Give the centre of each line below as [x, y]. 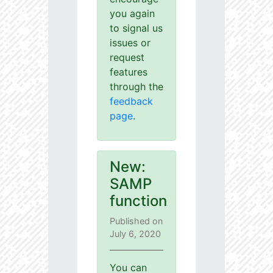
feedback [131, 101]
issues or [130, 43]
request [127, 58]
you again [132, 14]
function [138, 201]
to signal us [136, 28]
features [129, 72]
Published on [136, 221]
